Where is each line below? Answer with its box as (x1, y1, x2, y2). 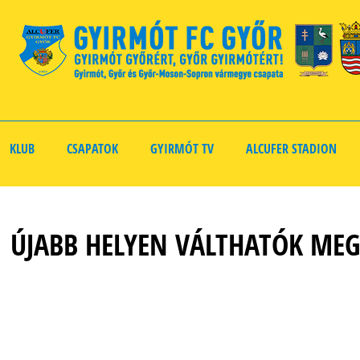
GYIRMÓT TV (150, 140, 214, 157)
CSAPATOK (67, 140, 118, 157)
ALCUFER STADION (246, 140, 337, 157)
